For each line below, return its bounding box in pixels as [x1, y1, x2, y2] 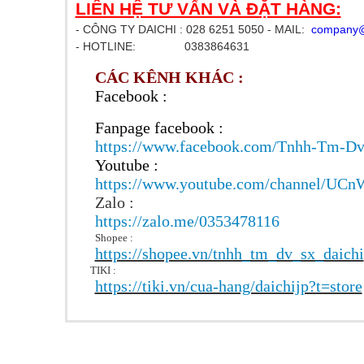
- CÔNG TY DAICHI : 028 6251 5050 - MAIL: [75, 23, 311, 36]
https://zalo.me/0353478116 [94, 212, 279, 230]
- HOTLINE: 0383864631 [75, 40, 249, 53]
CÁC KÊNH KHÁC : [94, 68, 244, 86]
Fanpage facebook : [94, 119, 223, 136]
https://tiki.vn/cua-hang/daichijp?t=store [94, 277, 362, 295]
